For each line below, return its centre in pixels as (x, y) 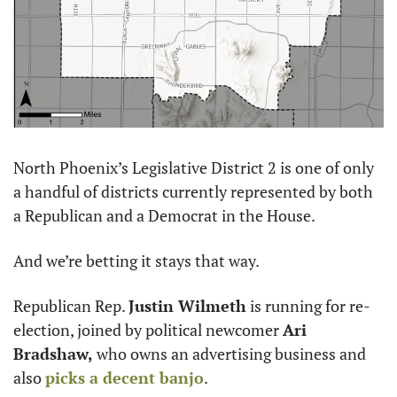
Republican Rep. (71, 305)
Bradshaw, (53, 353)
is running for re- (308, 305)
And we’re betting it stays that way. (138, 260)
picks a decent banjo (125, 377)
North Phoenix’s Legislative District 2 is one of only (194, 167)
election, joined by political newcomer (148, 329)
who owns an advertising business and (230, 353)
